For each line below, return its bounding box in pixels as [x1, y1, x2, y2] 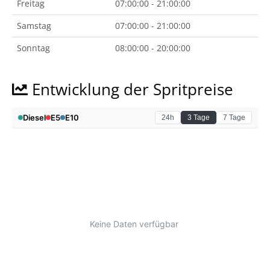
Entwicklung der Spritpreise [28, 78, 233, 100]
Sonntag [17, 42, 50, 54]
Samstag [17, 20, 51, 31]
